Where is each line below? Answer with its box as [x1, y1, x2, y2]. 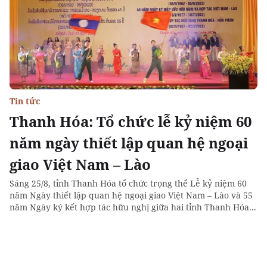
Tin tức [10, 95, 40, 107]
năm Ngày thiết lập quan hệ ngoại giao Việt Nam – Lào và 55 [10, 190, 253, 201]
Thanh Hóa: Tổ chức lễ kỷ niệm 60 [10, 111, 252, 131]
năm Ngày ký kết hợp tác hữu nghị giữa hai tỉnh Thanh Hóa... [10, 201, 256, 213]
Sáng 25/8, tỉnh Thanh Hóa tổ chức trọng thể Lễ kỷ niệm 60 [10, 178, 247, 189]
